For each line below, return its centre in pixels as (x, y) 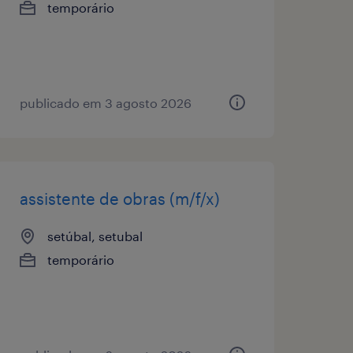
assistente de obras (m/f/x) (119, 198)
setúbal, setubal (95, 236)
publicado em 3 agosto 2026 (105, 102)
